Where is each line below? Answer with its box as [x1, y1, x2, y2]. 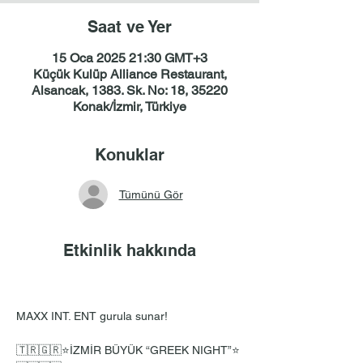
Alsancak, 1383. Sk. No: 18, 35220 [32, 83, 228, 98]
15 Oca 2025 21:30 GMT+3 [52, 50, 207, 66]
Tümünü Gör [118, 187, 183, 201]
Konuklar [95, 145, 164, 164]
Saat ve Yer [88, 17, 172, 36]
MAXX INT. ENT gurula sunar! [16, 310, 168, 322]
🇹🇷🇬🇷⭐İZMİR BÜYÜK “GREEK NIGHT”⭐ [16, 344, 240, 357]
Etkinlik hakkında [63, 241, 196, 260]
